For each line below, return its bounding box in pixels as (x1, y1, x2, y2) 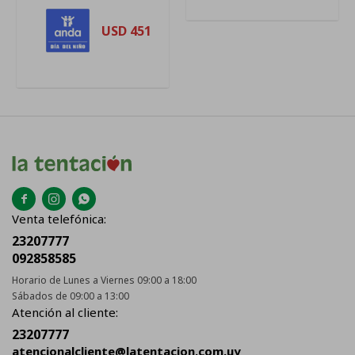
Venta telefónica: (12, 211, 106, 227)
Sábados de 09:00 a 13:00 (12, 289, 129, 303)
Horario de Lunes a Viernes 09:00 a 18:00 (12, 273, 197, 287)
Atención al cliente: (12, 304, 118, 320)
